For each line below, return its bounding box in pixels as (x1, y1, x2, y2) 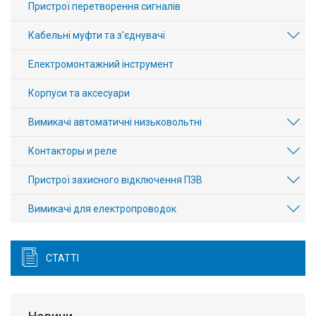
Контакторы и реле (28, 145, 117, 157)
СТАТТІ (46, 253, 79, 264)
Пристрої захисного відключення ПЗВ (28, 174, 202, 186)
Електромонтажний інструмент (28, 59, 174, 70)
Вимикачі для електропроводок (28, 203, 176, 214)
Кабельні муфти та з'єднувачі (28, 30, 165, 41)
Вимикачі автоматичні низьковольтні (28, 116, 202, 128)
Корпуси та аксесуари (28, 87, 130, 99)
